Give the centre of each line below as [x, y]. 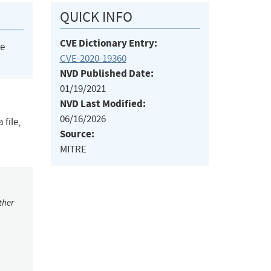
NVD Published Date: [106, 74]
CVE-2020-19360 [93, 59]
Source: [77, 134]
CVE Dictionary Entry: [108, 44]
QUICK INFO [96, 17]
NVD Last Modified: [103, 104]
